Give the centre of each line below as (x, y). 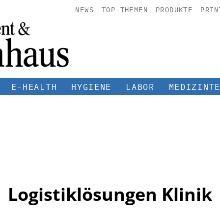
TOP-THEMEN (124, 10)
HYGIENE (92, 87)
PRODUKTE (174, 10)
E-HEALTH (34, 87)
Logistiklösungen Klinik (110, 194)
